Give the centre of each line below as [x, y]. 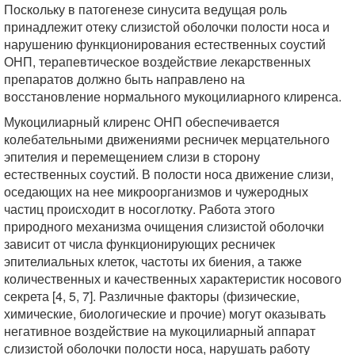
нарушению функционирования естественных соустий [165, 44]
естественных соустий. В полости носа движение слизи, [169, 174]
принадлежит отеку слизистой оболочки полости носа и [167, 27]
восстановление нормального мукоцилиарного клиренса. [173, 96]
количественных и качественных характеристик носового [173, 279]
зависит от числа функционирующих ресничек [139, 244]
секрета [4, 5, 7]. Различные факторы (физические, [152, 296]
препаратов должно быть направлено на [124, 79]
